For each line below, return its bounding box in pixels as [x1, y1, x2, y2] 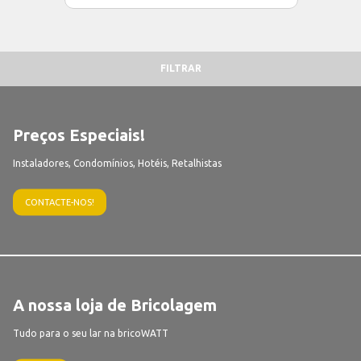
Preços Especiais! [13, 125, 145, 143]
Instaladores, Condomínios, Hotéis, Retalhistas [13, 157, 222, 168]
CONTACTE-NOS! [25, 197, 94, 206]
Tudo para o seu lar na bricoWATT [13, 327, 168, 338]
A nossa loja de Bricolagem [13, 295, 217, 313]
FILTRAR [160, 63, 201, 74]
